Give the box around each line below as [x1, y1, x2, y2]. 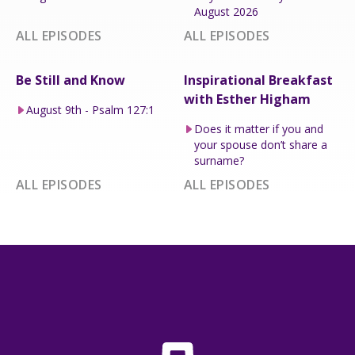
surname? [193, 152, 244, 168]
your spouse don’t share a [193, 136, 327, 152]
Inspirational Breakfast [184, 71, 333, 89]
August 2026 [193, 3, 258, 19]
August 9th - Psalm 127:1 [25, 101, 155, 117]
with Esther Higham [184, 90, 311, 108]
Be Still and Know [16, 71, 125, 89]
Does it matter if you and [193, 120, 323, 136]
